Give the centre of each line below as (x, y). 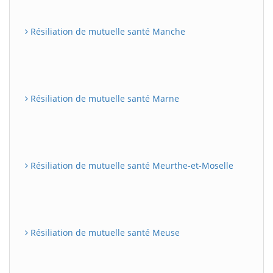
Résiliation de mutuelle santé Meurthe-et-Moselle (131, 165)
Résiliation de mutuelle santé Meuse (104, 232)
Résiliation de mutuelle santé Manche (107, 31)
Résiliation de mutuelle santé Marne (104, 98)
